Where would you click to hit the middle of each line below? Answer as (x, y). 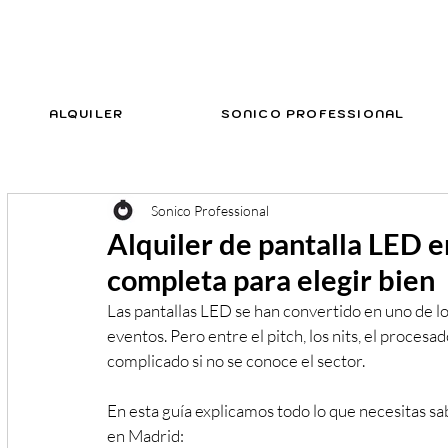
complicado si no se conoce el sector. (236, 360)
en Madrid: (145, 435)
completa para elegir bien (271, 279)
